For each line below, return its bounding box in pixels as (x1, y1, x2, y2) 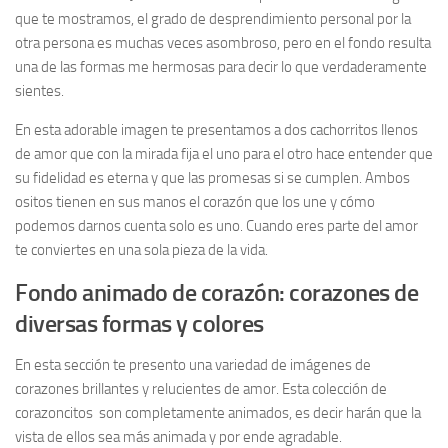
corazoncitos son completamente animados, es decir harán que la (15, 404, 421, 423)
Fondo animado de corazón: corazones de (15, 278, 418, 308)
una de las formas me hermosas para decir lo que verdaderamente (15, 58, 427, 77)
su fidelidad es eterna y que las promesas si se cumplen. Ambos (15, 169, 410, 188)
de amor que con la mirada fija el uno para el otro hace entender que (15, 145, 433, 164)
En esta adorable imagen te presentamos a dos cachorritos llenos (15, 121, 418, 140)
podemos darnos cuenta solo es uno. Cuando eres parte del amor (15, 217, 418, 236)
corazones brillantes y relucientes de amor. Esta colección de (15, 380, 387, 399)
